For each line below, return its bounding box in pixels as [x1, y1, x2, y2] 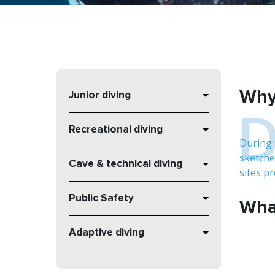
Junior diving [69, 90, 131, 101]
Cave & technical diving [69, 159, 182, 169]
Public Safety [69, 193, 134, 204]
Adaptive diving [69, 228, 144, 238]
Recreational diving [69, 125, 163, 135]
